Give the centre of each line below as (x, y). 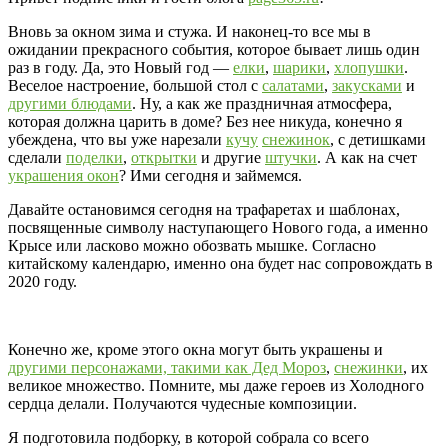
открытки (164, 158)
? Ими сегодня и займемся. (210, 176)
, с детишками (378, 140)
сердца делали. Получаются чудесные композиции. (182, 404)
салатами (293, 86)
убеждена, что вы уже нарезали (117, 140)
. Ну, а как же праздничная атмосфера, (262, 104)
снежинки (368, 368)
